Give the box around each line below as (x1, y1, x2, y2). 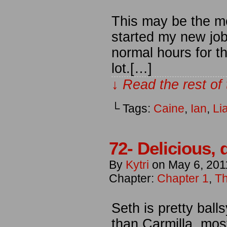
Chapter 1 (157, 172, 209, 185)
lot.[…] (111, 61, 152, 76)
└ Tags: (111, 102, 154, 115)
